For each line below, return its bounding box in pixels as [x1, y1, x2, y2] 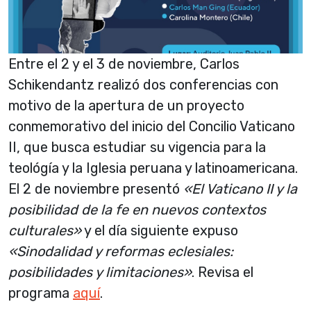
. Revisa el [192, 264, 253, 281]
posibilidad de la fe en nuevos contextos [8, 201, 266, 219]
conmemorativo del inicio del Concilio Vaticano [8, 118, 295, 135]
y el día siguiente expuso [81, 222, 238, 239]
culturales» [8, 222, 81, 239]
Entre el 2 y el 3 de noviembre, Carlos [8, 56, 239, 73]
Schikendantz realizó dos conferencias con [8, 76, 278, 94]
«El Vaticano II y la [183, 180, 297, 198]
